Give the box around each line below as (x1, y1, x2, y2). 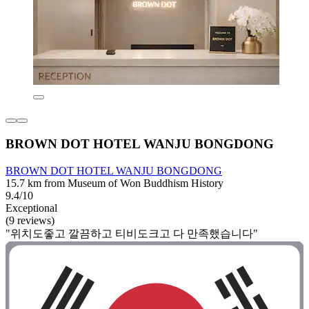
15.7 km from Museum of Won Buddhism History (6, 177, 223, 189)
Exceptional (6, 201, 57, 214)
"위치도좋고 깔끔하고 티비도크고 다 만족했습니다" (6, 227, 258, 239)
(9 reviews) (6, 214, 54, 226)
